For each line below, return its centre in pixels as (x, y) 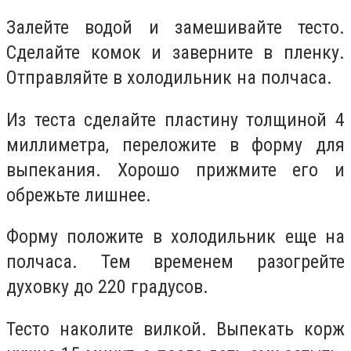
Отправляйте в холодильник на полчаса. (169, 78)
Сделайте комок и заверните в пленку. (175, 53)
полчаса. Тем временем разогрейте (175, 262)
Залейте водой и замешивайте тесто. (175, 28)
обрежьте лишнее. (79, 195)
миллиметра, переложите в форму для (175, 145)
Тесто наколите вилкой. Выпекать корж (175, 329)
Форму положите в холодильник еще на (175, 237)
